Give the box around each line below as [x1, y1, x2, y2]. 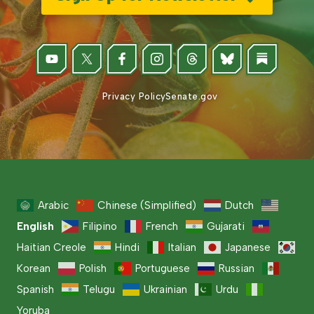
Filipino [83, 220, 117, 233]
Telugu [83, 283, 115, 296]
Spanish [17, 283, 54, 296]
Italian [168, 241, 196, 254]
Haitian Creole [17, 241, 86, 254]
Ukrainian [144, 283, 187, 296]
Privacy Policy [102, 91, 166, 102]
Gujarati [207, 220, 245, 233]
